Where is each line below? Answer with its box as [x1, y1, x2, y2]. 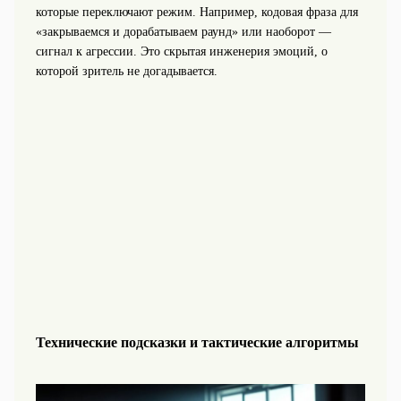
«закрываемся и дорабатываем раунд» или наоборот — [35, 25, 331, 39]
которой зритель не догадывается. [35, 64, 218, 79]
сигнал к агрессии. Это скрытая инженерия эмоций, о [35, 45, 328, 59]
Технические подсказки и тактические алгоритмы [35, 333, 359, 351]
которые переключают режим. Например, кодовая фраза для [35, 5, 358, 20]
